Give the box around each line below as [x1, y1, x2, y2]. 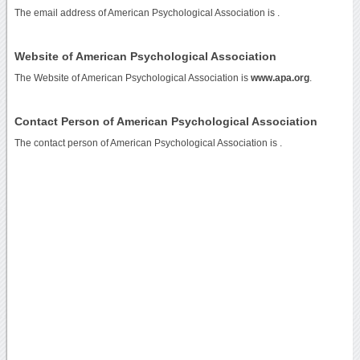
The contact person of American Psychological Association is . [14, 137, 282, 148]
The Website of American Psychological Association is [14, 72, 251, 83]
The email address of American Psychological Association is [14, 7, 277, 18]
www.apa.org [250, 72, 309, 83]
